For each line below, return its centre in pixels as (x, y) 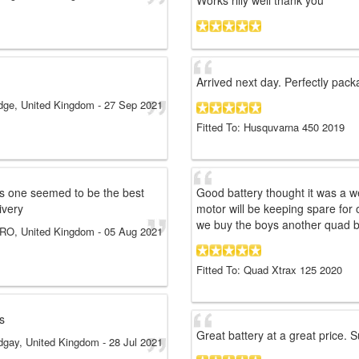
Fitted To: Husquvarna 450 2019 (270, 127)
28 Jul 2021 (136, 342)
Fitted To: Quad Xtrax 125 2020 (269, 270)
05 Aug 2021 (133, 232)
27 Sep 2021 (133, 105)
